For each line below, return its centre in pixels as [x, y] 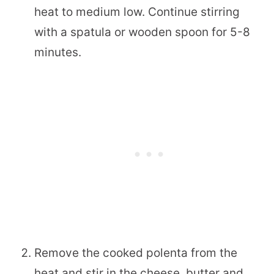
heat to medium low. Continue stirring [137, 12]
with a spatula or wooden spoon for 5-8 [142, 32]
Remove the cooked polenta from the [136, 253]
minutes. [59, 53]
